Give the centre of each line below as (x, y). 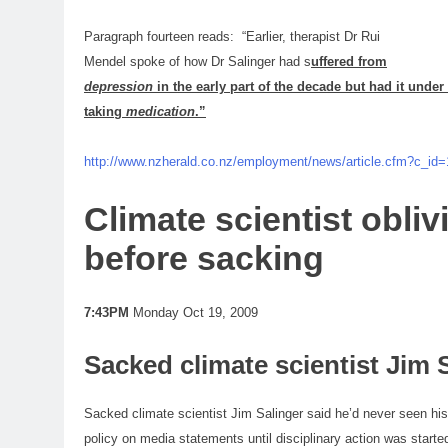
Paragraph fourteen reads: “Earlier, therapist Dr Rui (232, 36)
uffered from (349, 61)
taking (105, 111)
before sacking (204, 257)
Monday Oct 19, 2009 (193, 313)
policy (101, 438)
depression (118, 86)
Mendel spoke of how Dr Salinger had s (197, 61)
